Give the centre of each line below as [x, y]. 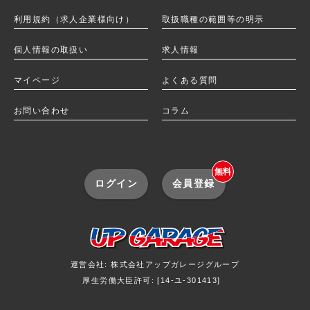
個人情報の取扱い [51, 49]
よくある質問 [190, 80]
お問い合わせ [42, 110]
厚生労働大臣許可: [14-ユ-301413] [152, 280]
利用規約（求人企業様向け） [74, 19]
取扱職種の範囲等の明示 [213, 19]
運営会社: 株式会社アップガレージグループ [155, 264]
